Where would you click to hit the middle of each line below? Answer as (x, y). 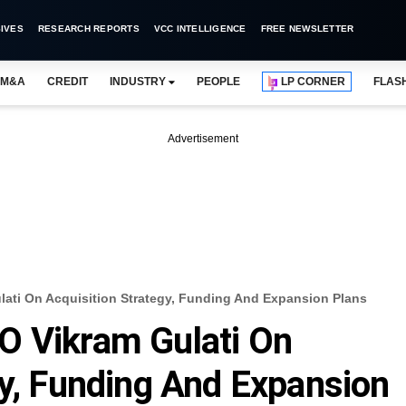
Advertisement (203, 139)
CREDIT (67, 82)
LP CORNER (314, 82)
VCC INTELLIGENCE (200, 29)
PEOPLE (218, 82)
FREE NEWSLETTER (307, 29)
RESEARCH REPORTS (88, 29)
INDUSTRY (137, 82)
